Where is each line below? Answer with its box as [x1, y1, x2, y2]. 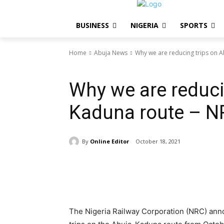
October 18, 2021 [135, 137, 180, 145]
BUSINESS [76, 20, 109, 30]
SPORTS [180, 20, 207, 30]
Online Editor [90, 137, 129, 145]
